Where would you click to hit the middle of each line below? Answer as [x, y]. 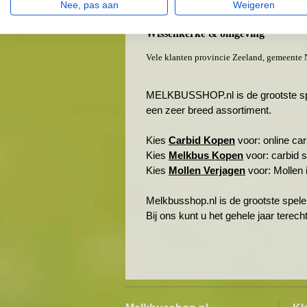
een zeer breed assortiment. [209, 110]
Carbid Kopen [202, 140]
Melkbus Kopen [206, 155]
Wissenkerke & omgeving [205, 33]
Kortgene [168, 17]
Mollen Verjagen [207, 170]
